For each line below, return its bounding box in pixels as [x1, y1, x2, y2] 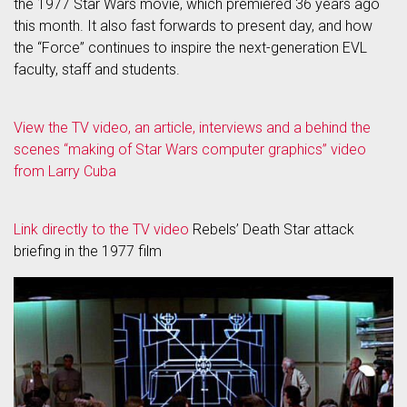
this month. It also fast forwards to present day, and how [14, 17, 372, 35]
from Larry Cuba [14, 163, 116, 180]
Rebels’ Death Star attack [189, 221, 354, 238]
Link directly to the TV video [14, 221, 189, 238]
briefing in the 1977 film [14, 243, 162, 260]
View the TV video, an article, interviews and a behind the [14, 119, 371, 136]
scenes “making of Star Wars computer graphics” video [14, 141, 366, 158]
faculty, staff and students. [14, 61, 180, 78]
